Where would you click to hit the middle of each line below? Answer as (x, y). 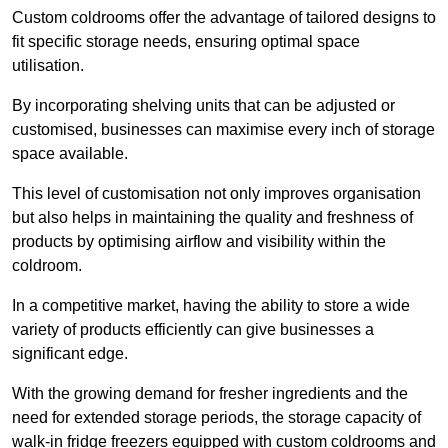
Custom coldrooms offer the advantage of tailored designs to (224, 18)
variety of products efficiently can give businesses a (193, 330)
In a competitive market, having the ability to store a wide (211, 306)
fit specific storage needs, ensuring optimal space (186, 42)
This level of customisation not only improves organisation (216, 194)
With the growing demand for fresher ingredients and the (210, 394)
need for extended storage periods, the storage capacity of (216, 418)
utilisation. (50, 66)
